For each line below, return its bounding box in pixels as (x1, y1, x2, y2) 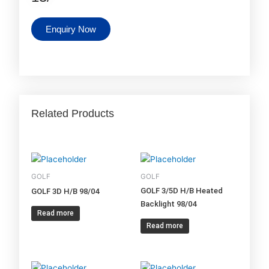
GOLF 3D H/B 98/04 (31, 187, 100, 196)
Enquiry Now (46, 23, 97, 34)
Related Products (31, 107, 115, 120)
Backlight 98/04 (141, 199, 196, 209)
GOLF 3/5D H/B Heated (141, 186, 223, 196)
